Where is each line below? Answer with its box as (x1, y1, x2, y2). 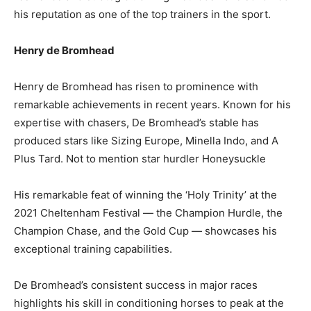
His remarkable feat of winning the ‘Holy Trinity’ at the (14, 188, 277, 202)
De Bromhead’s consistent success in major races (14, 278, 258, 292)
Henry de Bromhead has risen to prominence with (14, 80, 258, 94)
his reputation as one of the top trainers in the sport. (14, 8, 271, 22)
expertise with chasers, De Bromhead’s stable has (14, 116, 259, 130)
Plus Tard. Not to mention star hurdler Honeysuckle (14, 152, 266, 166)
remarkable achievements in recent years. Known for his (14, 98, 291, 112)
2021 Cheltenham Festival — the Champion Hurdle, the (14, 206, 283, 220)
